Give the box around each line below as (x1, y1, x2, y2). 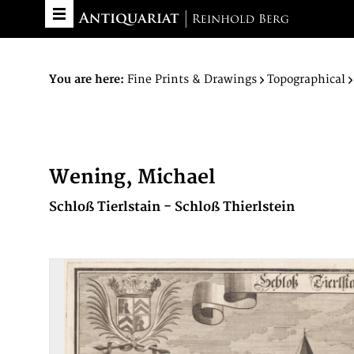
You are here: (49, 73, 124, 86)
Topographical (267, 73, 345, 86)
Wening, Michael (49, 165, 215, 190)
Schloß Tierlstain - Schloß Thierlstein (49, 199, 295, 215)
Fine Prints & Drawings (127, 73, 257, 86)
